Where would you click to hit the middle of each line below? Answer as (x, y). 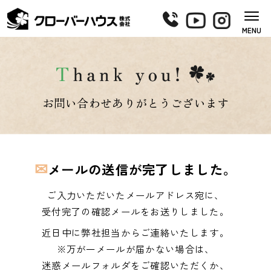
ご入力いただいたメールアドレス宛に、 (135, 195)
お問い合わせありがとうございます (135, 103)
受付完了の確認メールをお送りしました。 (135, 211)
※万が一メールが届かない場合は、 (135, 249)
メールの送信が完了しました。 (142, 169)
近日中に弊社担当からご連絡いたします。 (135, 233)
